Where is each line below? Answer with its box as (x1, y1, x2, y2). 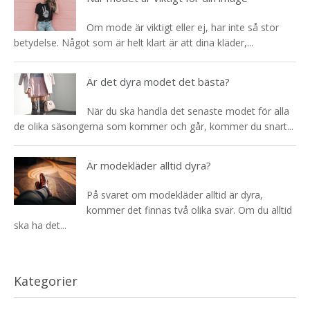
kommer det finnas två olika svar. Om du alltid (86, 203, 292, 217)
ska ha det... (14, 219, 66, 232)
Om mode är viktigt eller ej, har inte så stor (86, 21, 279, 35)
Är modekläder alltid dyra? (86, 158, 211, 173)
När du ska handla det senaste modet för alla (86, 104, 289, 118)
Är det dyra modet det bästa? (86, 75, 230, 89)
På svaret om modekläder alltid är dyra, (86, 188, 263, 202)
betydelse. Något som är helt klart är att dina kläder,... (14, 36, 253, 50)
